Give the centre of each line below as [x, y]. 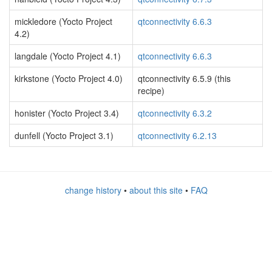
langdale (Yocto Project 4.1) [68, 56]
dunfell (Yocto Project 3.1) [64, 135]
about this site [156, 190]
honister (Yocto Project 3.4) [67, 113]
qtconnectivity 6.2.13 [177, 135]
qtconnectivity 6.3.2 [175, 113]
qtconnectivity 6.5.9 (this [184, 78]
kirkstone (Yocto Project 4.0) [69, 78]
